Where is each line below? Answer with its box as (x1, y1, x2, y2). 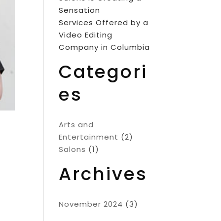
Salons (59, 144, 86, 154)
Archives (59, 161, 148, 186)
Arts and (59, 119, 94, 130)
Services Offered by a (59, 17, 149, 28)
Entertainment (59, 132, 119, 142)
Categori (59, 59, 148, 84)
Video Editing (59, 30, 113, 40)
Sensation (59, 5, 101, 15)
